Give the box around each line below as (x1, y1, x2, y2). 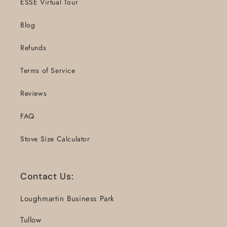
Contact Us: (20, 171, 74, 182)
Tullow (20, 214, 42, 225)
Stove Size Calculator (20, 134, 90, 144)
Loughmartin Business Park (20, 193, 115, 204)
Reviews (20, 88, 47, 98)
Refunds (20, 43, 47, 53)
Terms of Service (20, 65, 75, 75)
